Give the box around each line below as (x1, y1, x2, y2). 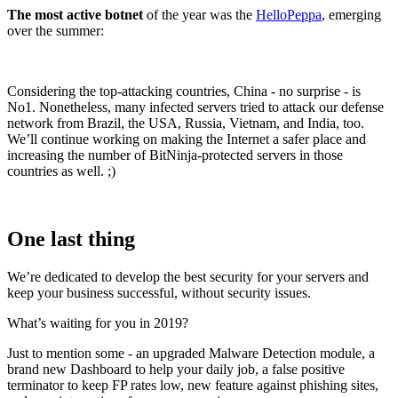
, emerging (322, 7, 381, 23)
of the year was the (143, 7, 256, 23)
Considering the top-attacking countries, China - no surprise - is (7, 84, 361, 99)
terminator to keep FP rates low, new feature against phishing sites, (7, 378, 378, 394)
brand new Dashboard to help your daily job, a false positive (7, 362, 345, 378)
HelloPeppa (256, 7, 322, 23)
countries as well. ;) (7, 163, 115, 179)
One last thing (7, 227, 135, 251)
